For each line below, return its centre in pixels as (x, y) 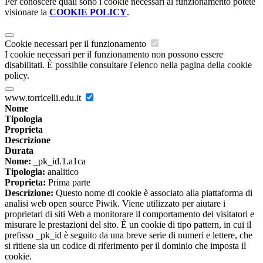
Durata (19, 151)
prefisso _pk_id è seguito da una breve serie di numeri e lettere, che (129, 235)
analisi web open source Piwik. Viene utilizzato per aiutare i (115, 204)
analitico (62, 172)
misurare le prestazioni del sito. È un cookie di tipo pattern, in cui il (128, 225)
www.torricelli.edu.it (44, 98)
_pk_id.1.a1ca (58, 161)
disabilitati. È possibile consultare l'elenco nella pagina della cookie (128, 65)
